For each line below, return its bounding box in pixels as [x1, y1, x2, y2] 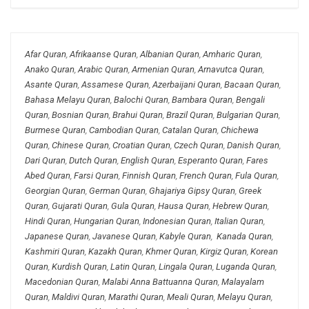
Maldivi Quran [52, 292, 105, 303]
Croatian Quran [112, 140, 170, 151]
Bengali [236, 94, 265, 106]
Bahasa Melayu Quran [25, 94, 110, 106]
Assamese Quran [81, 79, 149, 90]
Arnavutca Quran [198, 64, 263, 75]
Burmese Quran [25, 125, 86, 136]
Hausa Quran [158, 201, 209, 212]
